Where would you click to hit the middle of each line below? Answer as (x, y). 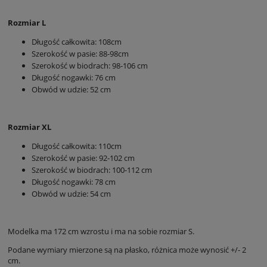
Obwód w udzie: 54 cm (71, 193)
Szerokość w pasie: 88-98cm (80, 53)
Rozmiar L (27, 22)
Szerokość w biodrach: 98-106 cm (90, 65)
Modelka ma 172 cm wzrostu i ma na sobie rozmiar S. (101, 231)
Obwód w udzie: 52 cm (71, 89)
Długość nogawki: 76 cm (74, 77)
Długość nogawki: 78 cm (74, 181)
